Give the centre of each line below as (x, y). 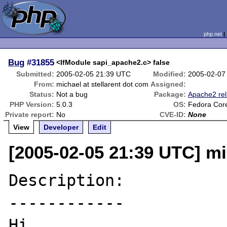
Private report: (30, 115)
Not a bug (72, 94)
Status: (42, 94)
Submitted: (35, 74)
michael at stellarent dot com (103, 84)
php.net (213, 34)
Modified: (170, 74)
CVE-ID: (173, 115)
